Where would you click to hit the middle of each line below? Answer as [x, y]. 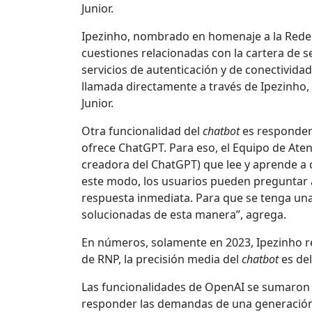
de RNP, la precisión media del [162, 259]
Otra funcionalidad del [142, 131]
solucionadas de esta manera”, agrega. [184, 215]
